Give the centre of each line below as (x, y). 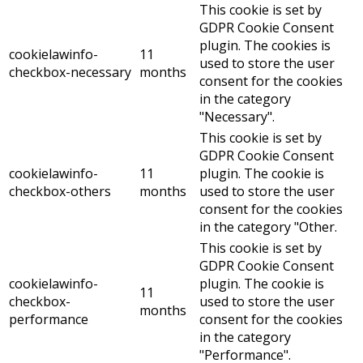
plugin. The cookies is (265, 46)
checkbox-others (60, 192)
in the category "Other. (268, 227)
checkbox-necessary (70, 73)
